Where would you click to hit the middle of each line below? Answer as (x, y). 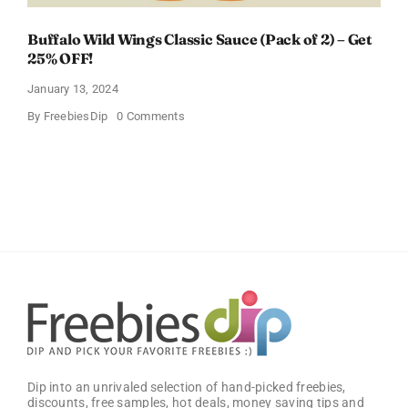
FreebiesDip (76, 116)
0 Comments (151, 116)
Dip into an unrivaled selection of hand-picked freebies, (186, 387)
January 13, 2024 (72, 88)
